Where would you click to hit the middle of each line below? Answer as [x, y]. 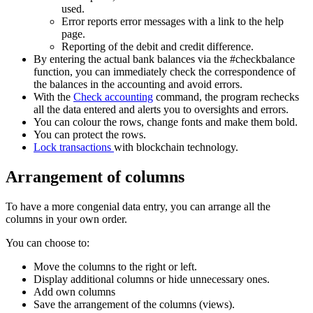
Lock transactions [74, 147]
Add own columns [74, 291]
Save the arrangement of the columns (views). [134, 304]
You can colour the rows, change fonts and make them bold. [166, 122]
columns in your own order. [66, 219]
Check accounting [113, 96]
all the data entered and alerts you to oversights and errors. [161, 109]
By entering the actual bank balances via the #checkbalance [164, 59]
